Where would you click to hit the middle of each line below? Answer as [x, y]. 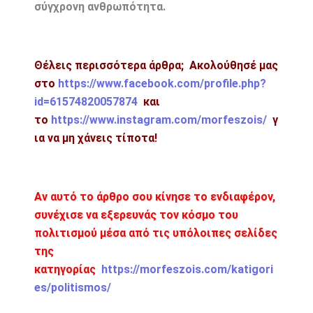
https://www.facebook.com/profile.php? [162, 84]
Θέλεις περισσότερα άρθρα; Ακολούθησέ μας [156, 66]
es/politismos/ [72, 288]
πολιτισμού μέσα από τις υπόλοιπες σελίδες [155, 233]
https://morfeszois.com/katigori [187, 270]
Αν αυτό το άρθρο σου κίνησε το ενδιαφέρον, [154, 197]
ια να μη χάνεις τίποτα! [95, 138]
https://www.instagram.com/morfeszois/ [159, 120]
